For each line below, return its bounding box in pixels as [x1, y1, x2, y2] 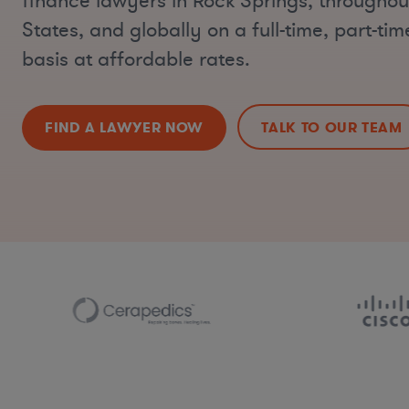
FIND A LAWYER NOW [45, 117, 204, 137]
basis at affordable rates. [22, 47, 250, 74]
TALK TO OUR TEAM [261, 117, 403, 137]
